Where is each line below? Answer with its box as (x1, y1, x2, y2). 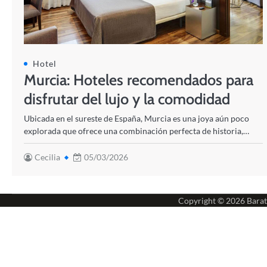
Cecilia (35, 152, 60, 162)
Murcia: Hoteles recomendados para (24, 71, 253, 89)
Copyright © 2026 (178, 195, 247, 206)
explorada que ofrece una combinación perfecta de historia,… (24, 126, 249, 136)
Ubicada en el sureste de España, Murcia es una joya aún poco (24, 113, 249, 123)
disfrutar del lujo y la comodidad (24, 90, 230, 108)
